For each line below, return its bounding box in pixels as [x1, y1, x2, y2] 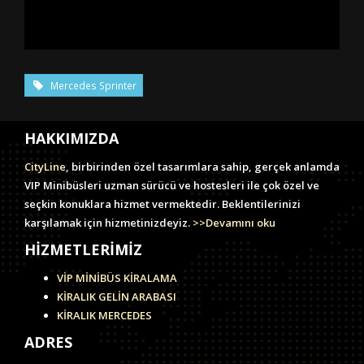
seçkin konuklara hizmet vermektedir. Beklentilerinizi [24, 197, 301, 212]
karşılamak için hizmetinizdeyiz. [24, 215, 190, 231]
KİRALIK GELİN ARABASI [57, 289, 176, 305]
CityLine [24, 159, 66, 175]
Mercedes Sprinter [45, 79, 136, 93]
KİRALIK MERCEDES [57, 308, 152, 323]
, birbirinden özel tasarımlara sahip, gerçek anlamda [66, 159, 340, 175]
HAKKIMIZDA [24, 128, 119, 149]
